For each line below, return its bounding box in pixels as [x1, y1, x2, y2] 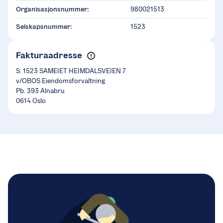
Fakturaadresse [16, 50, 82, 61]
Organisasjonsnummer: [16, 5, 89, 14]
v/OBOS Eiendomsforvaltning [16, 77, 105, 86]
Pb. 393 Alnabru [16, 87, 65, 96]
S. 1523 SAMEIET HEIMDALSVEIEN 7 [16, 67, 126, 76]
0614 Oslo [16, 97, 46, 106]
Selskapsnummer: [16, 22, 72, 31]
